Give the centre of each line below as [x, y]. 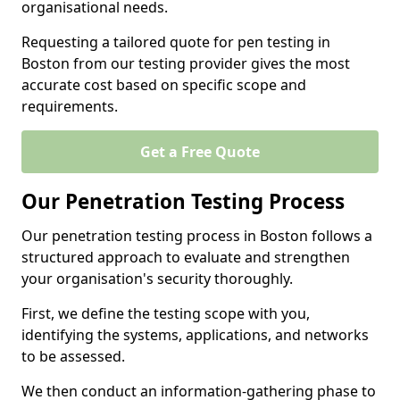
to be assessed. [75, 356]
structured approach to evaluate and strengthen [186, 257]
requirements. [70, 106]
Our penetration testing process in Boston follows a [197, 236]
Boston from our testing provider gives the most [186, 63]
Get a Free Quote [200, 152]
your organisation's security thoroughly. [159, 279]
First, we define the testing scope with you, [166, 313]
